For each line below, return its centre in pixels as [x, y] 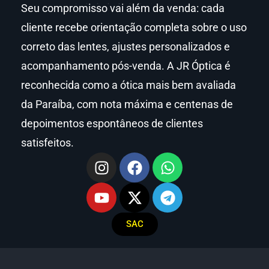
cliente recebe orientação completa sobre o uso [134, 27]
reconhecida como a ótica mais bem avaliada [128, 85]
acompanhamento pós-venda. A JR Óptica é [126, 66]
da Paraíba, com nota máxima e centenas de [127, 104]
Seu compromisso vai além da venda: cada [123, 8]
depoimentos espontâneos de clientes [112, 123]
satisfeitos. [47, 143]
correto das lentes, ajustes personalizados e [125, 47]
